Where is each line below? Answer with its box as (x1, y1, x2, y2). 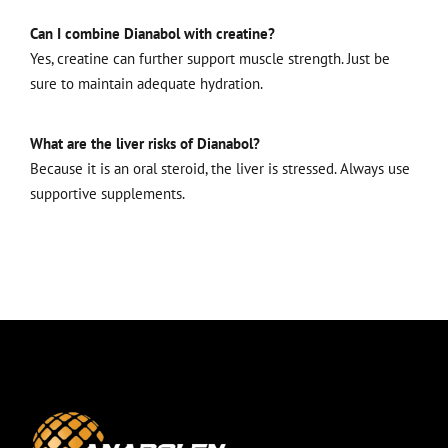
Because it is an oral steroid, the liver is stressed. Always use (30, 158, 410, 178)
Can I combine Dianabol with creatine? (30, 24, 275, 44)
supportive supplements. (30, 183, 185, 203)
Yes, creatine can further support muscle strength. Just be (30, 49, 390, 69)
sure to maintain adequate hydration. (30, 74, 263, 94)
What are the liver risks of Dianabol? (30, 133, 260, 153)
